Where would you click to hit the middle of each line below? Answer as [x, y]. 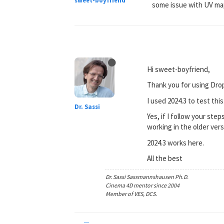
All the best [165, 158]
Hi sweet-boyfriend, [179, 69]
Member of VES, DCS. [131, 193]
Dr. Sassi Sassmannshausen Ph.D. [147, 176]
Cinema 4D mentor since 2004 [143, 185]
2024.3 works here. [176, 142]
